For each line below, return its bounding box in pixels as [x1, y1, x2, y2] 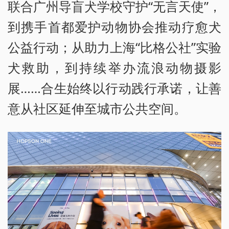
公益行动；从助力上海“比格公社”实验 [8, 38, 221, 56]
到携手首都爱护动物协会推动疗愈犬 [8, 18, 221, 36]
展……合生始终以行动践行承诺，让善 [8, 79, 221, 97]
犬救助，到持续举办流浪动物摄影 [8, 59, 221, 77]
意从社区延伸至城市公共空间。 [8, 100, 187, 118]
